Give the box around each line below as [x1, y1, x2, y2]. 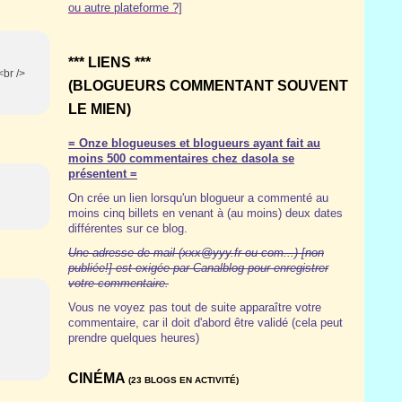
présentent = [68, 167, 137, 180]
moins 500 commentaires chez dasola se [68, 152, 294, 165]
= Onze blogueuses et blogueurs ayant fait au [68, 136, 320, 150]
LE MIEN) [68, 101, 131, 117]
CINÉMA [68, 371, 128, 386]
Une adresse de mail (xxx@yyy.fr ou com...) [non [68, 246, 324, 259]
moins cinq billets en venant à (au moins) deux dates [68, 206, 343, 220]
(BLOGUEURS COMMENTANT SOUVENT [68, 78, 348, 93]
